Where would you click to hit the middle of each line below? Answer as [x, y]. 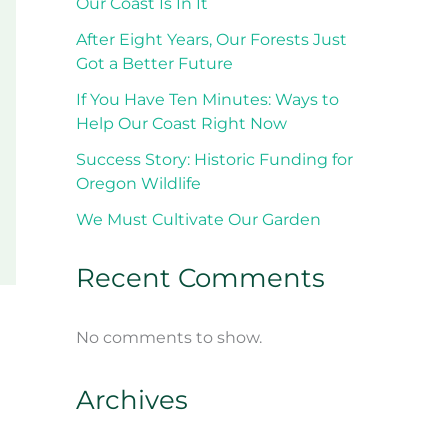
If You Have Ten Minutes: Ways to [207, 99]
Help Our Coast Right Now [181, 123]
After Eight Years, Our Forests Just [211, 39]
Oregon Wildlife [138, 183]
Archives [132, 399]
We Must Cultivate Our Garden [198, 219]
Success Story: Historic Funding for [214, 159]
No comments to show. [169, 337]
